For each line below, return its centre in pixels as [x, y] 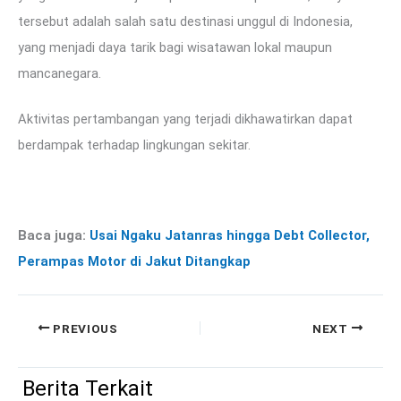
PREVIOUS [84, 328]
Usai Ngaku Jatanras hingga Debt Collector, [230, 236]
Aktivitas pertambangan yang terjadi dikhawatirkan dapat [185, 119]
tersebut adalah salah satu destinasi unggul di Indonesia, [185, 21]
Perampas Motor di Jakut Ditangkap [134, 262]
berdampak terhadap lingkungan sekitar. [134, 145]
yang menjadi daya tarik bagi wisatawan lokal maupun [175, 47]
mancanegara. [61, 73]
